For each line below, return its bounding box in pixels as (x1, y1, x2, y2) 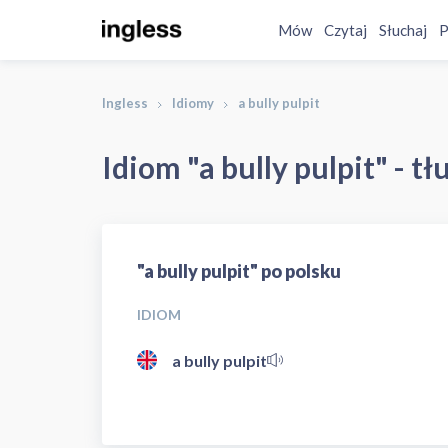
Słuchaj (379, 21, 428, 39)
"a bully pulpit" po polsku (137, 260, 341, 282)
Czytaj (324, 21, 368, 39)
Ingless (102, 95, 148, 111)
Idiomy (172, 95, 214, 111)
